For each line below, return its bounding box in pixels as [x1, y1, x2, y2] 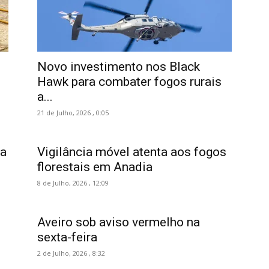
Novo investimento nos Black [37, 59, 200, 74]
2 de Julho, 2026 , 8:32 [37, 249, 105, 258]
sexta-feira [37, 230, 97, 244]
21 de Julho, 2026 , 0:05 [37, 108, 109, 117]
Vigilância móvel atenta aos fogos [37, 145, 226, 159]
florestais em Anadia [37, 160, 153, 174]
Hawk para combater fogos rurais [37, 74, 222, 89]
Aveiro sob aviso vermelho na [37, 215, 200, 229]
